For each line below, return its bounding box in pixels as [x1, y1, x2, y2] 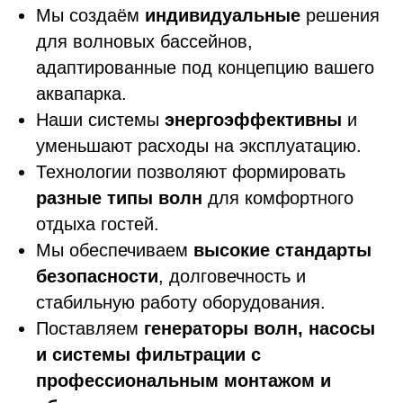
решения [300, 5, 380, 26]
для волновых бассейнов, [36, 31, 253, 52]
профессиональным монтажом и [36, 371, 331, 391]
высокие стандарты [188, 240, 372, 261]
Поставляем [36, 318, 144, 339]
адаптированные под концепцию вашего [36, 58, 374, 78]
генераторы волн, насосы [144, 318, 375, 339]
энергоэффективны [165, 110, 342, 130]
